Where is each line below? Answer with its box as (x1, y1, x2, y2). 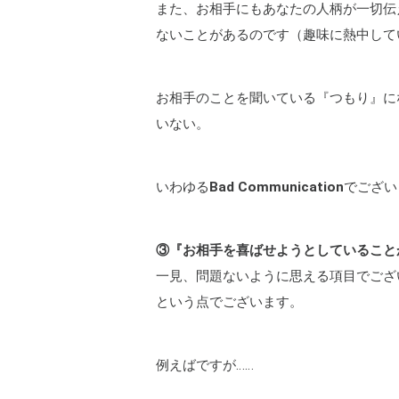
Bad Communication (209, 179, 344, 195)
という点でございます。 (156, 294, 303, 310)
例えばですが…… (156, 357, 254, 373)
